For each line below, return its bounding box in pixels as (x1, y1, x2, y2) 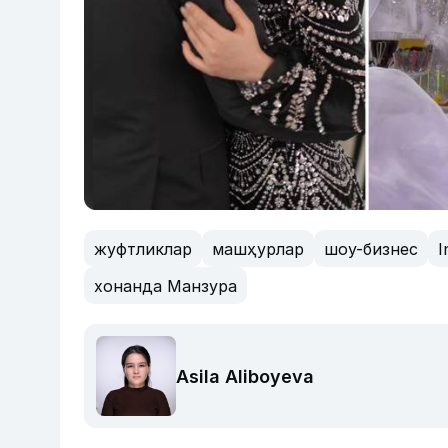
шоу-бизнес (324, 238, 418, 259)
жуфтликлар (94, 238, 192, 259)
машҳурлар (212, 238, 304, 259)
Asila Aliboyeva (176, 365, 314, 387)
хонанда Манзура (94, 275, 237, 296)
